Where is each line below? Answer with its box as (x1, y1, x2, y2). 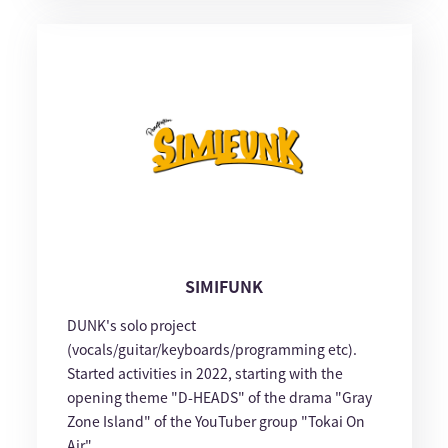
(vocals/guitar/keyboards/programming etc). (66, 339, 357, 360)
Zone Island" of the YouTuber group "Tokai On (66, 411, 365, 432)
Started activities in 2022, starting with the (66, 363, 343, 384)
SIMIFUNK (185, 274, 263, 299)
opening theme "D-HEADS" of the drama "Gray (66, 387, 372, 408)
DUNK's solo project (66, 315, 196, 336)
